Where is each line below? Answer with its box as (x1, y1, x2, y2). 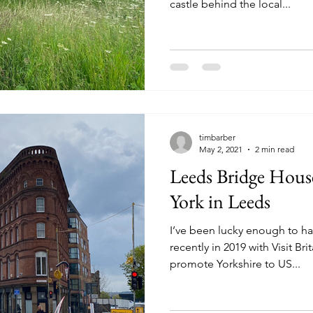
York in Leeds (170, 189, 270, 214)
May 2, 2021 (199, 144, 242, 154)
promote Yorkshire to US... (170, 257, 300, 270)
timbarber (199, 132, 235, 143)
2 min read (255, 144, 294, 154)
